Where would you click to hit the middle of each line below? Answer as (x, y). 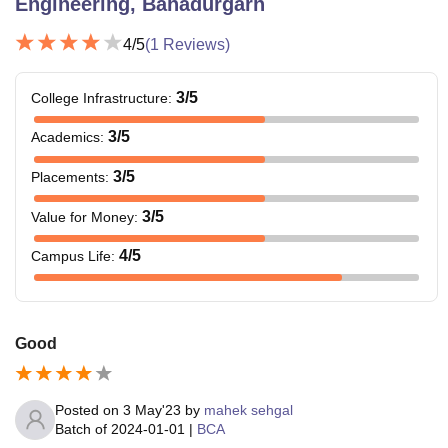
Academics (65, 137)
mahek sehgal (248, 409)
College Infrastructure (99, 97)
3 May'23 (152, 409)
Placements (68, 176)
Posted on (89, 409)
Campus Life (71, 256)
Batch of (81, 428)
